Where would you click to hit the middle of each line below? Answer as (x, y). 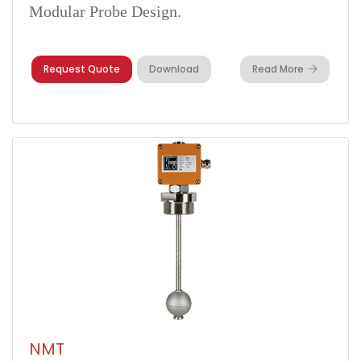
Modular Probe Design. (105, 11)
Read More (278, 69)
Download (174, 69)
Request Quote (82, 69)
